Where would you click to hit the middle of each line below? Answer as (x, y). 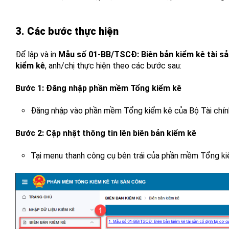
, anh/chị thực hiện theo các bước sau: (113, 66)
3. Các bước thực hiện (67, 31)
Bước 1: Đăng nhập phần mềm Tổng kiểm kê (98, 88)
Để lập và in (37, 54)
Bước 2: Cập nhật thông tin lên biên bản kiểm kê (107, 133)
